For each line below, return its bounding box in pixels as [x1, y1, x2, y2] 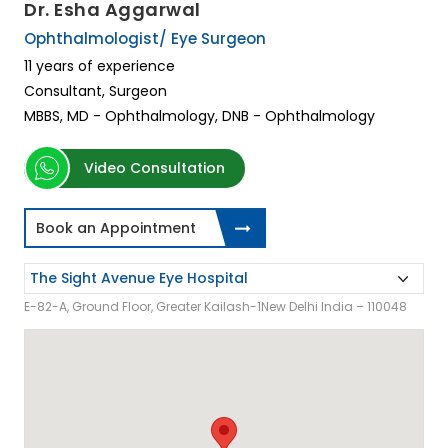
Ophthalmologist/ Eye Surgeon [24, 28, 266, 50]
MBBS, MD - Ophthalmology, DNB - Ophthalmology [24, 106, 375, 127]
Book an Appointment [36, 218, 196, 239]
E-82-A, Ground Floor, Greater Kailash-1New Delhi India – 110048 [24, 298, 407, 316]
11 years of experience [24, 56, 175, 77]
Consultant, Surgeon [24, 81, 167, 102]
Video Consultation [84, 158, 225, 179]
